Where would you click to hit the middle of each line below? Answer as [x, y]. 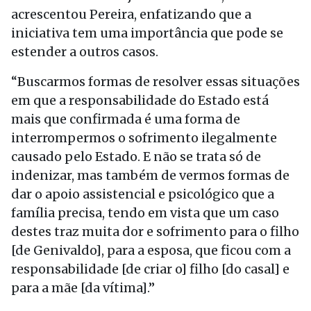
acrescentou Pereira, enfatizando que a [131, 14]
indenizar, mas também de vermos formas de [150, 175]
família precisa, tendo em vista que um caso [145, 213]
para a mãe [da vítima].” [83, 288]
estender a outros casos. [85, 52]
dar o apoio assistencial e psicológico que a [143, 194]
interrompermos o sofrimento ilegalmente [144, 138]
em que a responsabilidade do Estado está [140, 100]
